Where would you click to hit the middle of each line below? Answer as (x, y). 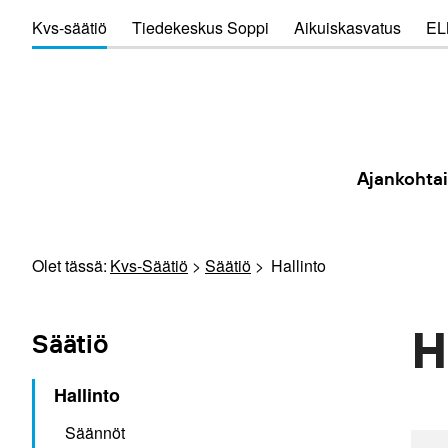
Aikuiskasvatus (347, 27)
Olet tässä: (69, 265)
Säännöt (95, 432)
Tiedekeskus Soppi (200, 27)
